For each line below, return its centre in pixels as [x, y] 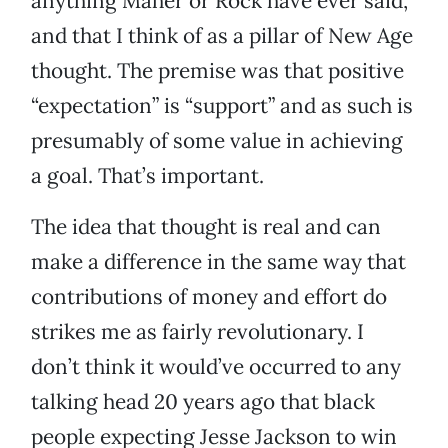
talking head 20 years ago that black [203, 402]
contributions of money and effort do [209, 297]
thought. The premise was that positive [217, 71]
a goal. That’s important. [147, 176]
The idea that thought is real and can [206, 227]
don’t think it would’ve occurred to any [216, 367]
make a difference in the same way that [218, 262]
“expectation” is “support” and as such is [222, 106]
